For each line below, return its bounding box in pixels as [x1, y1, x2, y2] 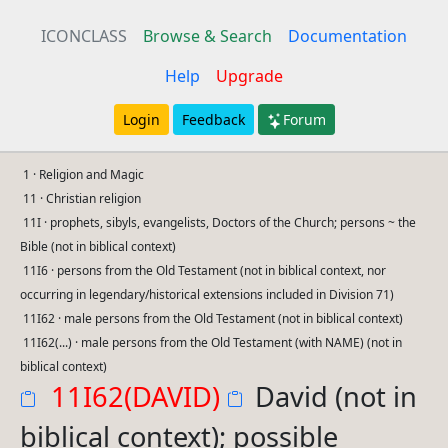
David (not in [255, 378, 418, 415]
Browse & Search [143, 25, 272, 47]
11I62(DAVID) [51, 378, 228, 415]
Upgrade [216, 65, 283, 87]
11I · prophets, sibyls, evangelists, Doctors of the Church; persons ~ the [23, 214, 417, 231]
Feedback [181, 110, 245, 129]
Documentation [288, 25, 407, 47]
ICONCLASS [41, 25, 127, 47]
